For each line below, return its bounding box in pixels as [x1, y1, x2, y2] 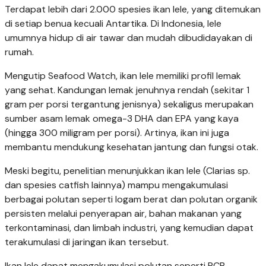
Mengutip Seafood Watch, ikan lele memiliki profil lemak [5, 69, 241, 83]
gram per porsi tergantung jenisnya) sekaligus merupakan [5, 98, 254, 111]
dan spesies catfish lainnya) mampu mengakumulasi [5, 179, 228, 192]
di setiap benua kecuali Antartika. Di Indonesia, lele [5, 17, 221, 30]
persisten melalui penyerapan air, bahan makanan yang [5, 207, 242, 220]
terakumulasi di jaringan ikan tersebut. [5, 236, 169, 249]
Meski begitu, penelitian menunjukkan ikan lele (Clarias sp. [5, 164, 250, 178]
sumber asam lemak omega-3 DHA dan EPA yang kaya [5, 112, 239, 125]
